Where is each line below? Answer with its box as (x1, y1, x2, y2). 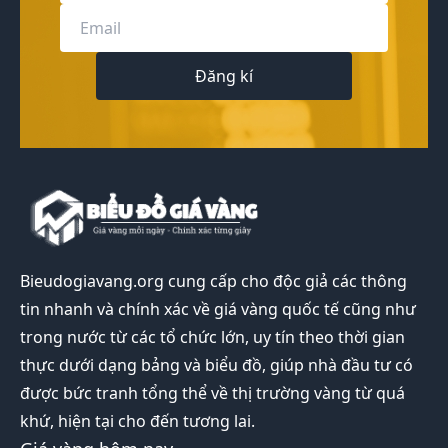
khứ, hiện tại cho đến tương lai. (20, 409, 255, 432)
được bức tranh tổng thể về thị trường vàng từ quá (20, 381, 405, 404)
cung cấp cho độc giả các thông (164, 269, 407, 292)
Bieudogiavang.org (20, 269, 164, 292)
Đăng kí (195, 64, 253, 87)
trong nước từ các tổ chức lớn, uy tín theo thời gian (20, 325, 405, 348)
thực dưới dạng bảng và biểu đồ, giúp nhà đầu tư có (20, 353, 413, 376)
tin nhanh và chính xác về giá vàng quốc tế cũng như (20, 297, 416, 320)
